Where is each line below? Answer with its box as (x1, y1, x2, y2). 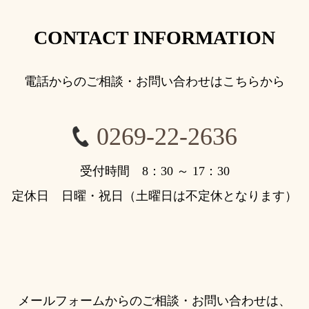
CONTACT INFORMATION (34, 27, 275, 48)
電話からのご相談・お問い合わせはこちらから (24, 74, 285, 88)
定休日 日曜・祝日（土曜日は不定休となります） (12, 189, 297, 203)
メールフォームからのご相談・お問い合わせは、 (18, 294, 291, 308)
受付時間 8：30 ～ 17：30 (79, 164, 230, 178)
